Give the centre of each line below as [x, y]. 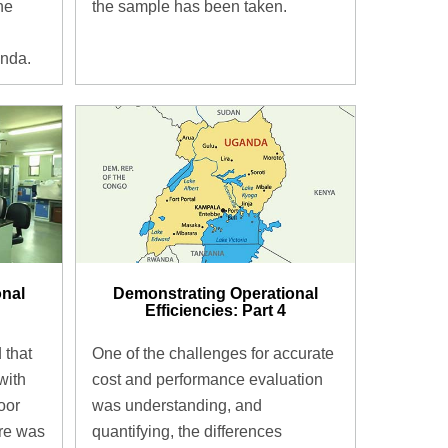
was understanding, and [176, 405]
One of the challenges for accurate [212, 353]
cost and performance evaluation [207, 379]
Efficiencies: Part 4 [215, 311]
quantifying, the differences [186, 431]
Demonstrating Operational [215, 294]
